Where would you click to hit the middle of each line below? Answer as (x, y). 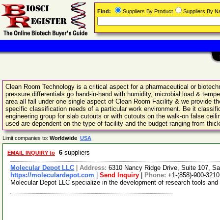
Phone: (156, 175)
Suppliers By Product (148, 11)
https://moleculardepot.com (52, 175)
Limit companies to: (26, 138)
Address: (94, 168)
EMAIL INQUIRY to (31, 153)
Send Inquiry (119, 175)
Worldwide (65, 138)
